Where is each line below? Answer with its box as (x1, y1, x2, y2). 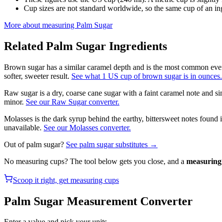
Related (4, 39, 46, 53)
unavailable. (4, 123, 42, 132)
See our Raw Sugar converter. (26, 97, 119, 106)
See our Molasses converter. (44, 123, 131, 132)
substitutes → (113, 140, 158, 149)
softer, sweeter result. (4, 71, 69, 80)
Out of (4, 140, 26, 149)
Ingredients (106, 39, 167, 53)
